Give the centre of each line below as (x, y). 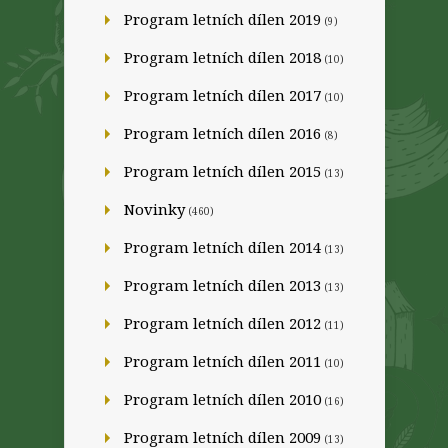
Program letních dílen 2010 (222, 399)
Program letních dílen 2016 (222, 133)
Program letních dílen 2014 (222, 247)
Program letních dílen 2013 (222, 285)
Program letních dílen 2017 (222, 95)
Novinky (154, 209)
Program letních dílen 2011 (222, 361)
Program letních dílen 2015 (222, 171)
